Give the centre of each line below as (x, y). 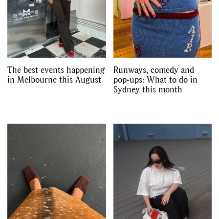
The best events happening (56, 70)
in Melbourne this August (54, 80)
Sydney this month (148, 89)
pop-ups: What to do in (155, 80)
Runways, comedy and (153, 70)
